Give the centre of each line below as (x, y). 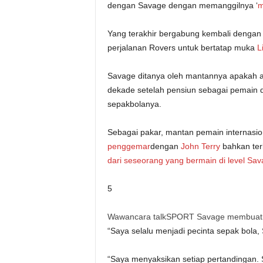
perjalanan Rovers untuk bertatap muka (182, 48)
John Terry (200, 146)
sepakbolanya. (134, 104)
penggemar (129, 146)
